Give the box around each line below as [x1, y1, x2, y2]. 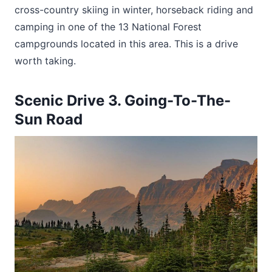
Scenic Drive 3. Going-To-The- [15, 92, 231, 110]
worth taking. [15, 55, 76, 67]
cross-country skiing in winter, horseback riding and [15, 4, 253, 16]
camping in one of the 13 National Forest [15, 21, 202, 33]
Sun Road [15, 110, 83, 129]
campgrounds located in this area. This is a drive [15, 38, 238, 50]
